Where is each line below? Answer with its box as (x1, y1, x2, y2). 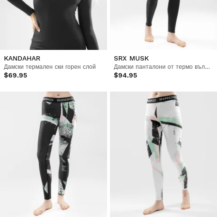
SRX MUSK (113, 54, 149, 62)
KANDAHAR (4, 54, 40, 62)
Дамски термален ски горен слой (4, 63, 96, 71)
